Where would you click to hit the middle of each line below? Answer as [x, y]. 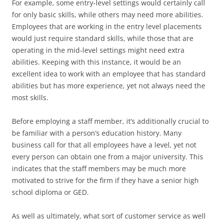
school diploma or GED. [50, 192]
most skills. [30, 97]
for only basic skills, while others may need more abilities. [108, 15]
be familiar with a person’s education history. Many [97, 133]
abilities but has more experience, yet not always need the [109, 86]
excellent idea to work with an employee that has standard [109, 74]
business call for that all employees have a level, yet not [104, 145]
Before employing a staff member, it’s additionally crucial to [110, 121]
